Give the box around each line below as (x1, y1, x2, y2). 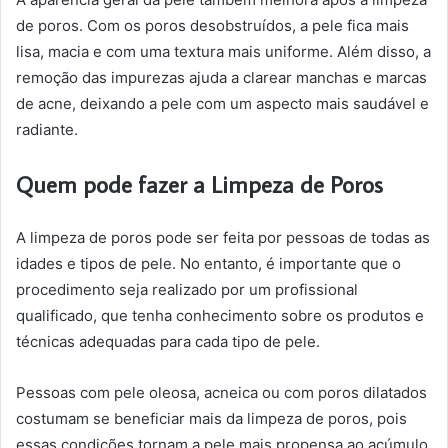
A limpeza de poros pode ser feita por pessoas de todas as (16, 228, 430, 247)
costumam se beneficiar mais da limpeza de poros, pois (16, 409, 407, 428)
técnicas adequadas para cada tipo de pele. (16, 332, 320, 351)
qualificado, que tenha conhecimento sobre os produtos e (16, 306, 424, 325)
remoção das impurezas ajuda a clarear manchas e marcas (16, 68, 427, 87)
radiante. (16, 120, 78, 139)
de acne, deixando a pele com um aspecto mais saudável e (16, 94, 429, 113)
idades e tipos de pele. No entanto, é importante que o (16, 254, 401, 273)
